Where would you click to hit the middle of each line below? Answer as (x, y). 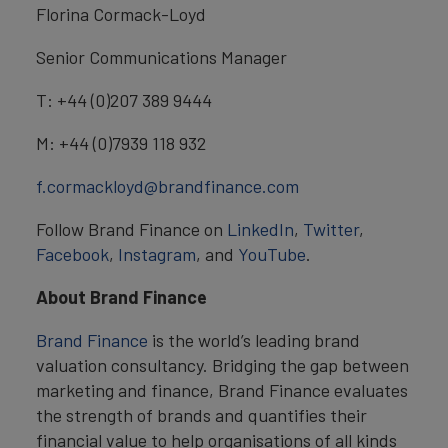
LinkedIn (260, 229)
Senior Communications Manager (161, 57)
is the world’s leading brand (254, 340)
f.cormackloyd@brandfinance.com (167, 186)
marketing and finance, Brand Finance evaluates (222, 390)
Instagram (157, 254)
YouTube (272, 254)
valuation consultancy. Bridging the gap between (222, 365)
